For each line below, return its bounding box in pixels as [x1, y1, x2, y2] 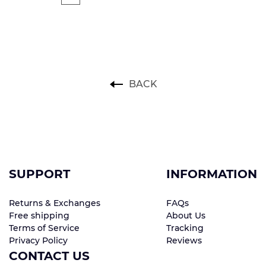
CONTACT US [9, 249, 90, 263]
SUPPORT [9, 167, 70, 181]
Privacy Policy [9, 235, 68, 246]
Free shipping [9, 210, 69, 221]
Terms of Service [9, 223, 80, 233]
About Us [166, 210, 205, 221]
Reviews [166, 235, 202, 246]
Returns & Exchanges [9, 198, 100, 208]
